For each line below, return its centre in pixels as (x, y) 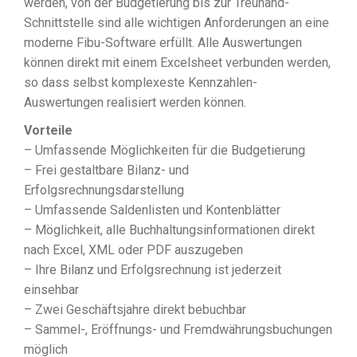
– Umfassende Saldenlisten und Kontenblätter (152, 210)
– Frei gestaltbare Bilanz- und (106, 171)
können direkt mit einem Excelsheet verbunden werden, (177, 63)
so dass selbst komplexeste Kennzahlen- (141, 83)
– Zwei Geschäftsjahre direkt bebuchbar (135, 310)
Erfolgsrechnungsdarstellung (104, 190)
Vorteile (48, 131)
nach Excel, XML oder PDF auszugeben (133, 250)
